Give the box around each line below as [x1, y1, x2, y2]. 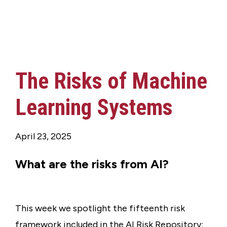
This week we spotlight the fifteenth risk [15, 203, 185, 214]
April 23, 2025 [15, 131, 71, 142]
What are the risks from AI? [15, 157, 169, 171]
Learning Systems [15, 94, 173, 121]
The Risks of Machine [15, 68, 207, 94]
